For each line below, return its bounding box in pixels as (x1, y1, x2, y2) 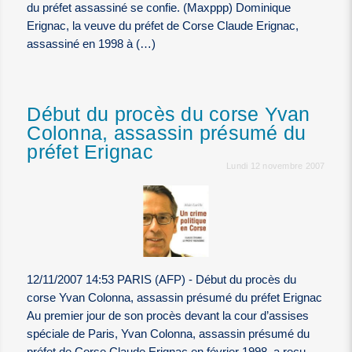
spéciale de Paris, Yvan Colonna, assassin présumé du (27, 328, 310, 341)
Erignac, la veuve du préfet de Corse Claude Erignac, (27, 20, 299, 33)
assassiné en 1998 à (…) (27, 38, 156, 51)
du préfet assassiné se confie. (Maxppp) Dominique (27, 2, 291, 15)
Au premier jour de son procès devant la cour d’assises (27, 310, 310, 323)
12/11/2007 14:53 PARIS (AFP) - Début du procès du (27, 273, 297, 287)
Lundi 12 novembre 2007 (226, 161, 325, 171)
